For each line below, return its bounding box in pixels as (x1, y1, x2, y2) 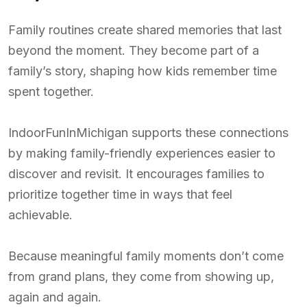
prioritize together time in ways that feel (8, 187, 232, 202)
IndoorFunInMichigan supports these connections (8, 125, 288, 140)
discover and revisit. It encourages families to (8, 167, 265, 182)
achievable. (8, 208, 73, 223)
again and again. (8, 290, 101, 305)
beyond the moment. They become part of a (8, 43, 259, 58)
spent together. (8, 84, 94, 99)
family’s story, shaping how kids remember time (8, 64, 277, 79)
